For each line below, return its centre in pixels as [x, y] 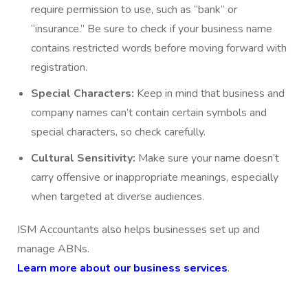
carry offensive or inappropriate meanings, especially [155, 177]
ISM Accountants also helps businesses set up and [139, 229]
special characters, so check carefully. [118, 132]
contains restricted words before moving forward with [159, 48]
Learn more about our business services [122, 268]
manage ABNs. [53, 249]
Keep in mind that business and [209, 93]
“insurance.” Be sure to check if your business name [152, 29]
